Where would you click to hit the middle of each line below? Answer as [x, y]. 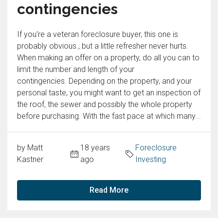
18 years [95, 148]
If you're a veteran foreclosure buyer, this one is [98, 34]
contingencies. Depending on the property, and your [104, 81]
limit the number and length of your [76, 69]
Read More [109, 190]
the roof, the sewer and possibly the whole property [105, 104]
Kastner [30, 159]
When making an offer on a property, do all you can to [108, 58]
